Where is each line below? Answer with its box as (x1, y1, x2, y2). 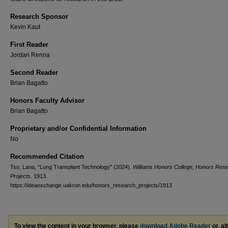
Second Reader (10, 69, 58, 76)
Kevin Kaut (10, 23, 40, 31)
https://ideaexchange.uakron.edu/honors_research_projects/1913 (10, 182, 172, 188)
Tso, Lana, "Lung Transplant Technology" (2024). (10, 164, 133, 170)
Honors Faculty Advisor (10, 97, 84, 104)
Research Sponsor (10, 13, 68, 20)
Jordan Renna (10, 51, 50, 59)
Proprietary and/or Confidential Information (10, 125, 147, 132)
